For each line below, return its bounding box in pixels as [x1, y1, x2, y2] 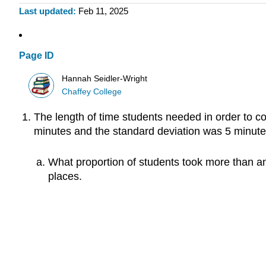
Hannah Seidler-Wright [62, 74, 148, 83]
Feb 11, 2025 [78, 6, 128, 17]
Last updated [19, 6, 73, 17]
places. [48, 170, 83, 183]
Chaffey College [62, 87, 122, 96]
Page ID [19, 50, 54, 61]
